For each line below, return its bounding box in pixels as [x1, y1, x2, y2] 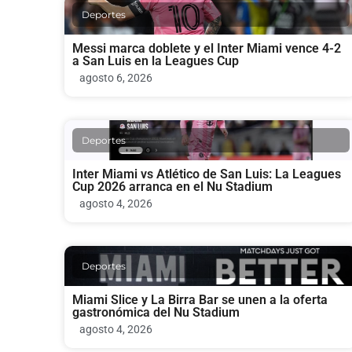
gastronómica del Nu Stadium [72, 304, 240, 320]
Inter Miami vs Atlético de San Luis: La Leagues [72, 166, 341, 181]
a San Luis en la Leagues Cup [72, 53, 239, 68]
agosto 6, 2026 [79, 71, 152, 84]
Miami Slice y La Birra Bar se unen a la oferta [72, 291, 328, 307]
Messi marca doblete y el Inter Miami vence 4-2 [72, 40, 341, 56]
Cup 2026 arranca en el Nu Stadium [72, 178, 273, 194]
